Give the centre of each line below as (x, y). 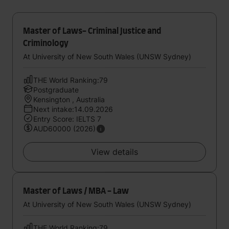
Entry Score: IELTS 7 (67, 119)
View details (114, 152)
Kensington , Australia (69, 99)
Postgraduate (56, 90)
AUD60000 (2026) (64, 129)
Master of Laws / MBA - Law (76, 191)
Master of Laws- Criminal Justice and (92, 31)
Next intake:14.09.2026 (73, 109)
